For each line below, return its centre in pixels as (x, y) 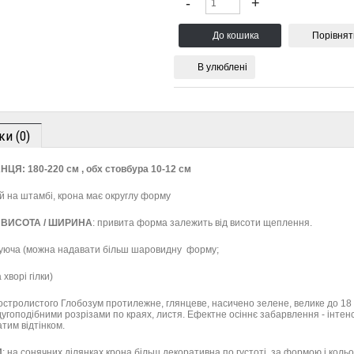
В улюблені (222, 67)
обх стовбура (117, 169)
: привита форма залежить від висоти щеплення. (202, 223)
